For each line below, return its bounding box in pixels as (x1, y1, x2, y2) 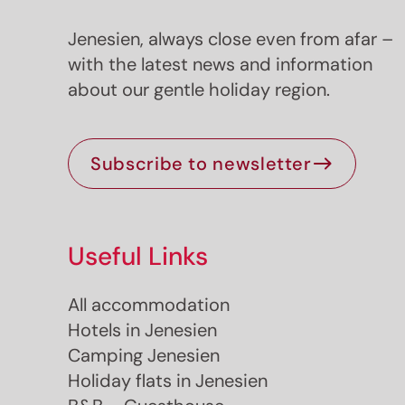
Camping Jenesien (68, 343, 221, 367)
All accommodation (68, 292, 231, 316)
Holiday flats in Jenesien (68, 368, 268, 392)
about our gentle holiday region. (68, 77, 331, 101)
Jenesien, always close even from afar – (68, 26, 394, 51)
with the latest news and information (68, 52, 373, 76)
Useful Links (68, 239, 209, 273)
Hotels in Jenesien (68, 317, 218, 342)
